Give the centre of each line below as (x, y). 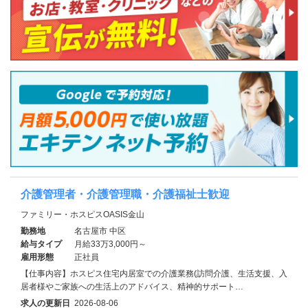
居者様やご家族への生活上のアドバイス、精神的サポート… (132, 286)
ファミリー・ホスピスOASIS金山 (82, 214)
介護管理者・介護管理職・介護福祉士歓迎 (125, 194)
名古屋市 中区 (100, 231)
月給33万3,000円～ (110, 244)
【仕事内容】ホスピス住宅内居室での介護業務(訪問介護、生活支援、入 (154, 273)
